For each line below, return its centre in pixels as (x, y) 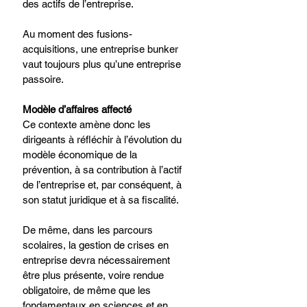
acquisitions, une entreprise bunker (102, 49)
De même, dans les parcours (89, 230)
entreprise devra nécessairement (98, 260)
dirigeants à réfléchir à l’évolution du (103, 139)
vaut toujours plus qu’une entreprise (103, 64)
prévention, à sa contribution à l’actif (103, 169)
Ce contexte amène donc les (88, 124)
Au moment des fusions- (77, 34)
